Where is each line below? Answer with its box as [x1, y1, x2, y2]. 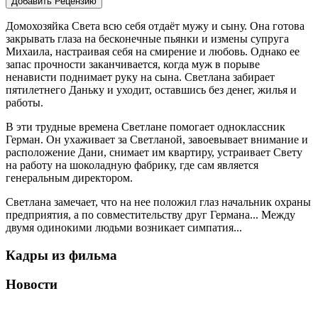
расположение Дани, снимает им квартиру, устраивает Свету [6, 146, 302, 159]
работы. [6, 97, 43, 109]
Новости [6, 276, 57, 292]
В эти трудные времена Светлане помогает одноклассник [6, 121, 285, 133]
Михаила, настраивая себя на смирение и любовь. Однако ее [6, 45, 300, 58]
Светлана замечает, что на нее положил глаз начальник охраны [6, 196, 311, 209]
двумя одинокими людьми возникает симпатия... [6, 221, 242, 234]
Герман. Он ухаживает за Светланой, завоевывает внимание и [6, 133, 308, 146]
